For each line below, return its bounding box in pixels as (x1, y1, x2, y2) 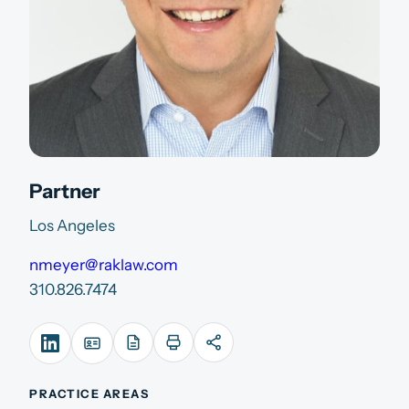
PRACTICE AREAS (29, 386, 150, 401)
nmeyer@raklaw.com (29, 255, 178, 274)
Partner (29, 178, 100, 203)
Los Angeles (29, 215, 115, 235)
